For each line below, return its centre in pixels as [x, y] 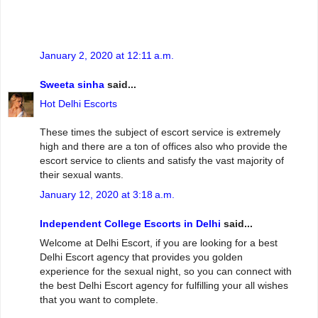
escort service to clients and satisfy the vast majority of [162, 161]
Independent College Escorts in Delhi [130, 224]
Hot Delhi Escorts [78, 104]
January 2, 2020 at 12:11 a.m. [107, 55]
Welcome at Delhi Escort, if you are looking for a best [159, 243]
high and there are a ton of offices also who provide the [164, 147]
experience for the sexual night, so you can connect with [166, 272]
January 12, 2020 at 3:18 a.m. [107, 194]
